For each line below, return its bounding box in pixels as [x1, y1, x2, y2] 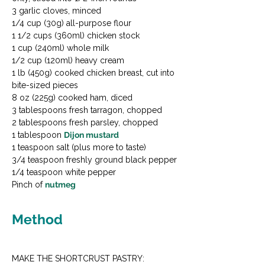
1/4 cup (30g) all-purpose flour [12, 18, 131, 28]
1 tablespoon [12, 130, 64, 140]
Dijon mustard [64, 130, 119, 140]
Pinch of [12, 180, 45, 190]
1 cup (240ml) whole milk [12, 43, 109, 53]
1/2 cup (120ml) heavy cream [12, 56, 124, 66]
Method [12, 211, 63, 228]
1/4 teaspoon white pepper [12, 167, 116, 177]
